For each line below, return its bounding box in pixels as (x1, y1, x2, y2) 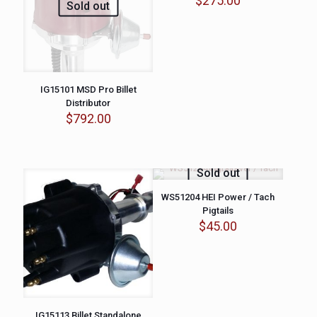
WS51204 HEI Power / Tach (161, 191, 275, 202)
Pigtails (202, 204, 234, 216)
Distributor (66, 98, 111, 109)
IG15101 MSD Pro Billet (40, 84, 137, 96)
